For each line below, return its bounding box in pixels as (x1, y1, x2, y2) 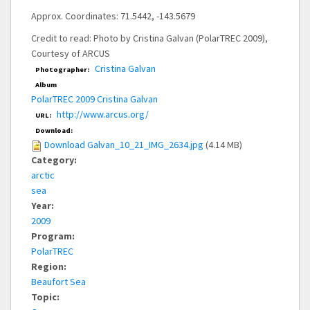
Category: (31, 154, 79, 167)
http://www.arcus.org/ (57, 108, 149, 121)
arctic (31, 169, 55, 182)
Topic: (31, 291, 62, 304)
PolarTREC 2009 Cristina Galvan (31, 93, 158, 106)
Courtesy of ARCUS (31, 47, 110, 60)
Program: (31, 230, 77, 243)
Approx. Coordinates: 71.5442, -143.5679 (31, 10, 195, 23)
